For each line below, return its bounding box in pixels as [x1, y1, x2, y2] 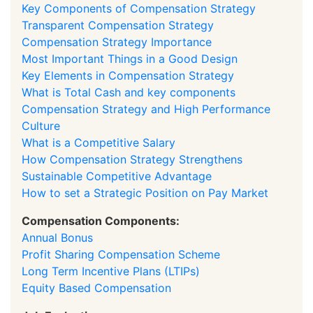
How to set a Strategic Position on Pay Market [22, 185, 268, 200]
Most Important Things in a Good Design [22, 51, 238, 66]
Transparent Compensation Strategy [22, 17, 214, 32]
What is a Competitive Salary [22, 135, 175, 150]
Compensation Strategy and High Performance [22, 101, 270, 116]
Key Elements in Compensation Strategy [22, 68, 234, 82]
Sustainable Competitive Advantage [22, 168, 212, 183]
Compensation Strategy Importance [22, 34, 212, 49]
